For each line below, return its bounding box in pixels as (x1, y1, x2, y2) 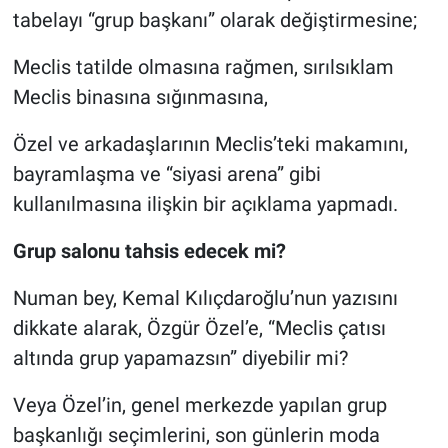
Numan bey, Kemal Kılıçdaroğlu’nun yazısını (12, 286, 398, 311)
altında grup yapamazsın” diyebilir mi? (12, 346, 348, 371)
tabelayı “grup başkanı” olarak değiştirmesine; (12, 8, 417, 33)
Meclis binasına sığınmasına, (12, 85, 268, 110)
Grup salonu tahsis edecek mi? (12, 239, 286, 264)
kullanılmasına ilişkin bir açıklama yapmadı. (12, 192, 398, 217)
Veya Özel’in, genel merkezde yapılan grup (12, 393, 387, 418)
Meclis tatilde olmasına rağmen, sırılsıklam (12, 55, 394, 80)
